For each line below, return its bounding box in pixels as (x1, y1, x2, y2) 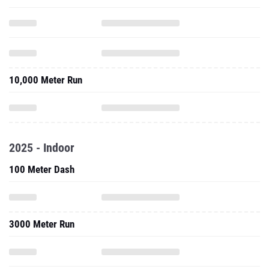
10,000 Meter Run (9, 74, 82, 86)
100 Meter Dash (9, 163, 74, 175)
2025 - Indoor (9, 141, 74, 155)
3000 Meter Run (9, 218, 74, 230)
